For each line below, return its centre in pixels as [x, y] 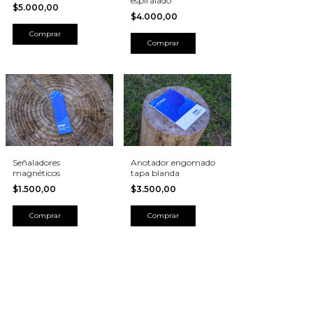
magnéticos [36, 173]
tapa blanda [155, 173]
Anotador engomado [173, 162]
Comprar [45, 215]
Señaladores [36, 162]
